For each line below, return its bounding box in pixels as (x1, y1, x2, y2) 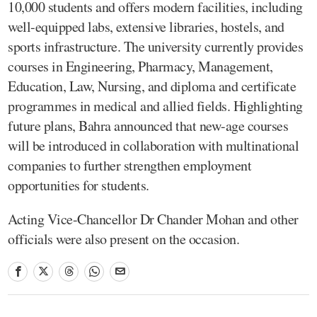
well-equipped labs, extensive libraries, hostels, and (8, 16, 284, 36)
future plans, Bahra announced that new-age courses (8, 115, 288, 135)
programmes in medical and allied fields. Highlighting (8, 96, 303, 115)
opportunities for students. (8, 175, 149, 195)
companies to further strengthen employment (8, 155, 251, 175)
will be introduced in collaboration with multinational (8, 135, 299, 155)
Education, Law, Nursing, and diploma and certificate (8, 76, 296, 96)
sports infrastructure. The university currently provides (8, 36, 303, 56)
